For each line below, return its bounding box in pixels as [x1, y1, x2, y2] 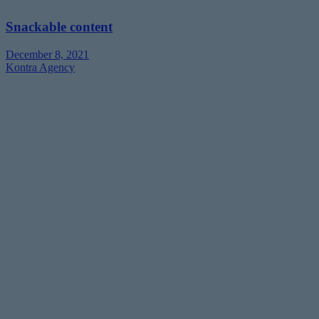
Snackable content [6, 19, 113, 35]
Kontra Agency [6, 61, 75, 74]
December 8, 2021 [6, 48, 89, 61]
